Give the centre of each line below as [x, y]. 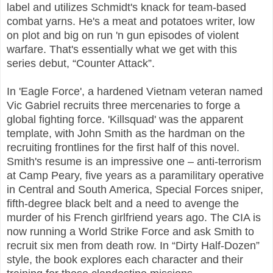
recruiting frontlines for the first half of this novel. [123, 147]
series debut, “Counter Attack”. [81, 63]
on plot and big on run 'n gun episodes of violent [123, 35]
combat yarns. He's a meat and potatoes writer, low [131, 21]
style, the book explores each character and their [125, 259]
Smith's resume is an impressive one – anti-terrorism [134, 161]
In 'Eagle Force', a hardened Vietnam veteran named [135, 91]
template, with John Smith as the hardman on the [126, 133]
